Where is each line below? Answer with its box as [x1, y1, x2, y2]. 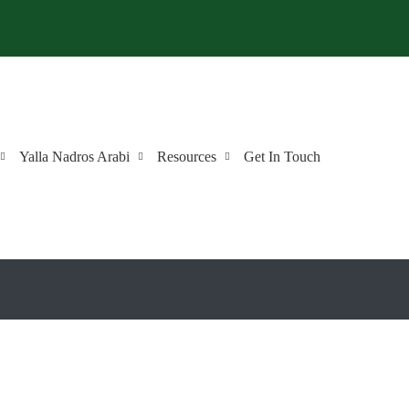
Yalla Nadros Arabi [19, 149, 130, 164]
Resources [157, 149, 216, 164]
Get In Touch [244, 149, 320, 164]
